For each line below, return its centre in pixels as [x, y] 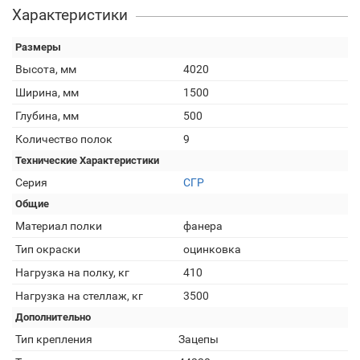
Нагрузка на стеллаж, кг [79, 296]
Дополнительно [53, 317]
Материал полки [59, 226]
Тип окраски [48, 249]
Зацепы [198, 339]
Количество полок [64, 139]
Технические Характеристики [87, 160]
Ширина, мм [47, 92]
